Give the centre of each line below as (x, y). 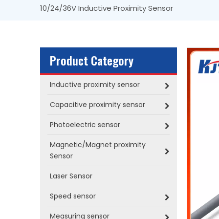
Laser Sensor (71, 176)
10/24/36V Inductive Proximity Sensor (107, 8)
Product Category (92, 60)
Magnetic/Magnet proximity (98, 145)
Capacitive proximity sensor (98, 105)
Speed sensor (73, 196)
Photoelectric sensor (85, 125)
